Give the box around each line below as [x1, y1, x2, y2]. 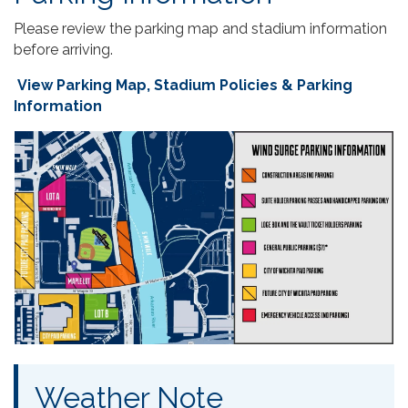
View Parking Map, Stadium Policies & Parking [14, 76, 352, 94]
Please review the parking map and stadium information [14, 19, 387, 37]
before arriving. [14, 40, 113, 58]
